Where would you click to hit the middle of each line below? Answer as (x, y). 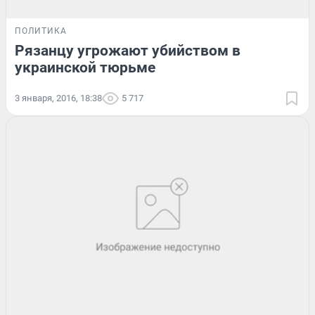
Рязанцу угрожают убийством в (128, 51)
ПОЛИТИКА (41, 31)
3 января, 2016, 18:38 (58, 98)
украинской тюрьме (85, 68)
